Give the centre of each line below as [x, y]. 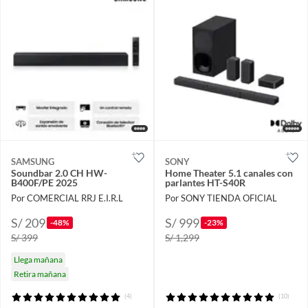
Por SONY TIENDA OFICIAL [221, 198]
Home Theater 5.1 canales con [229, 173]
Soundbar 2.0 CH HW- [59, 173]
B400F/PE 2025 [44, 183]
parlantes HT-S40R [205, 183]
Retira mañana [40, 274]
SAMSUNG [33, 162]
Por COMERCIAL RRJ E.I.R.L [67, 198]
